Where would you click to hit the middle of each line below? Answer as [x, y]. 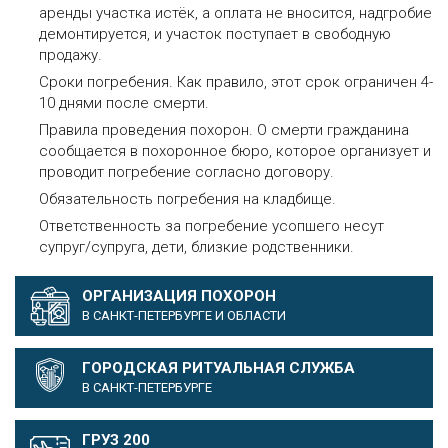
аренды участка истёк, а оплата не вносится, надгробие [235, 13]
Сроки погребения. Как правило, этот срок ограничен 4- [236, 82]
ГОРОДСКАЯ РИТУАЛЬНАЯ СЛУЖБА [218, 368]
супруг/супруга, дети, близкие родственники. [196, 247]
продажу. [70, 55]
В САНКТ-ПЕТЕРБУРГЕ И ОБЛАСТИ [184, 315]
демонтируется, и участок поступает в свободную [215, 34]
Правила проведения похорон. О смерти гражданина [224, 130]
